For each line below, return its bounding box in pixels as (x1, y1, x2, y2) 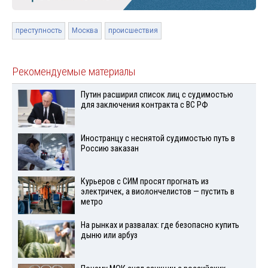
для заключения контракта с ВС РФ (80, 99, 208, 110)
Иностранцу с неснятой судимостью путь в (80, 133, 235, 144)
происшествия (108, 26, 158, 35)
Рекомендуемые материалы (12, 65, 136, 78)
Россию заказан (80, 143, 139, 154)
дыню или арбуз (80, 230, 138, 241)
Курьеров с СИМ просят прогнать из (80, 176, 209, 187)
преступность (16, 26, 62, 35)
